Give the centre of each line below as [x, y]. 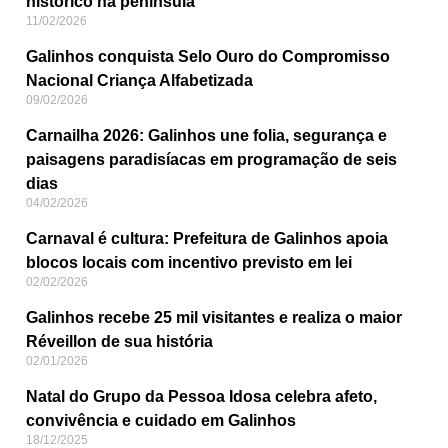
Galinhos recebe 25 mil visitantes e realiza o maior [214, 318]
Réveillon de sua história [119, 342]
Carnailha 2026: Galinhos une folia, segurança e [206, 136]
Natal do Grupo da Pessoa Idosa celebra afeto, [201, 397]
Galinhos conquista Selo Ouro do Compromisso [208, 57]
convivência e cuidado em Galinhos [161, 421]
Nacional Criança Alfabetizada [139, 81]
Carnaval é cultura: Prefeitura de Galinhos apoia [207, 239]
